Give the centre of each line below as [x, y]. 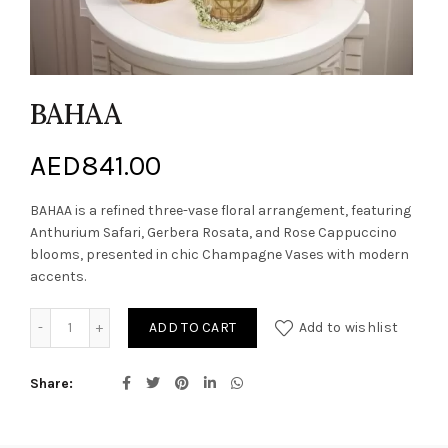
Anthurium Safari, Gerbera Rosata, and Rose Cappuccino [213, 232]
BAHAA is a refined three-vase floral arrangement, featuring [220, 210]
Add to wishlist [348, 327]
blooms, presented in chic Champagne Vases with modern [219, 254]
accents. [58, 276]
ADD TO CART [193, 327]
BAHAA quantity [118, 317]
